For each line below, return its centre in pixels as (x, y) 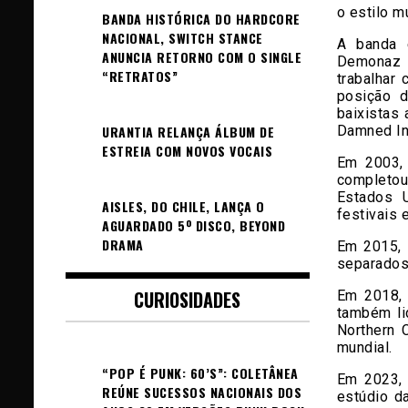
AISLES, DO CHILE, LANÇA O (184, 206)
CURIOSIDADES (188, 300)
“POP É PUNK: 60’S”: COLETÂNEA (200, 373)
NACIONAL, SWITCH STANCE (183, 38)
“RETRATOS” (140, 76)
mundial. (364, 347)
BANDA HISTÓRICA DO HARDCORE (201, 19)
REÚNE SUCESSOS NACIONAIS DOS (202, 392)
